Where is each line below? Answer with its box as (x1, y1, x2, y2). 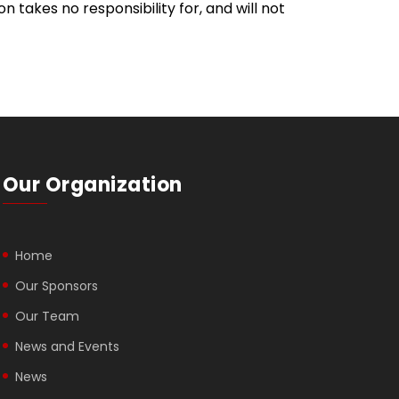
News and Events (14, 338, 119, 356)
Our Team (14, 307, 79, 326)
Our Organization (2, 171, 183, 199)
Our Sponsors (14, 277, 98, 296)
